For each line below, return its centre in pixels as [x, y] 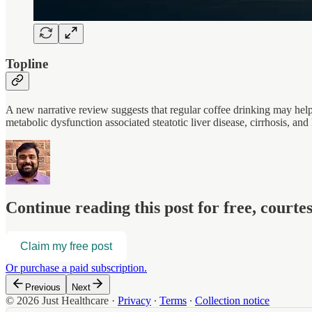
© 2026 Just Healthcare [57, 300]
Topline [27, 64]
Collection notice [232, 300]
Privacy [134, 300]
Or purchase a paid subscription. [76, 267]
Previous [43, 287]
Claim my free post [66, 246]
